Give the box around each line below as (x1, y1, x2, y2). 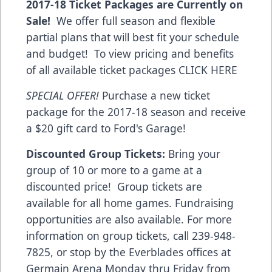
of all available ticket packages (26, 63, 178, 78)
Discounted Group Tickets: (26, 146, 168, 161)
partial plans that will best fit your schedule (26, 30, 239, 45)
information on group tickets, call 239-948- (26, 228, 236, 243)
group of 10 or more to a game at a (26, 163, 202, 178)
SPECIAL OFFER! (26, 88, 99, 103)
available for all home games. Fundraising (26, 195, 234, 211)
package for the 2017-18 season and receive (26, 104, 246, 120)
